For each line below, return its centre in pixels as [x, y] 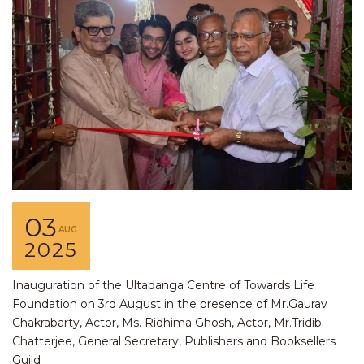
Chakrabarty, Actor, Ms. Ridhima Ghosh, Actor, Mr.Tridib [167, 323]
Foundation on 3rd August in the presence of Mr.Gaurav [170, 304]
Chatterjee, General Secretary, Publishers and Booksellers [174, 342]
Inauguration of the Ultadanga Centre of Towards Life [163, 286]
